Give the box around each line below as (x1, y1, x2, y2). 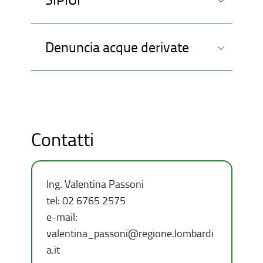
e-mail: (46, 210, 77, 224)
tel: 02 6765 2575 (46, 193, 126, 207)
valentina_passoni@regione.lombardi (46, 226, 214, 240)
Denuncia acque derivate (45, 37, 189, 56)
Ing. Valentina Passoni (46, 177, 144, 191)
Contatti (31, 126, 94, 152)
